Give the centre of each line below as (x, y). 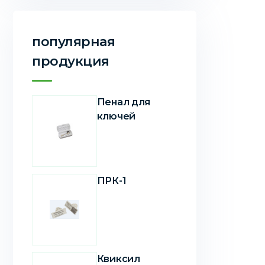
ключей (116, 116)
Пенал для (123, 102)
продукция (71, 61)
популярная (74, 42)
